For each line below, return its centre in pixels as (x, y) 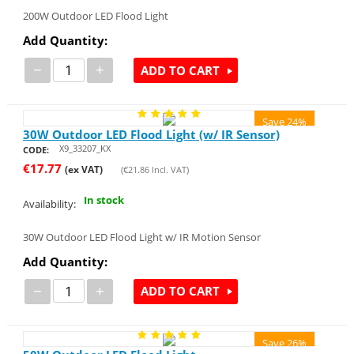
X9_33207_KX (85, 148)
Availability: (49, 203)
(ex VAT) (83, 169)
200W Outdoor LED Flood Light (95, 16)
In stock (104, 200)
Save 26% (285, 343)
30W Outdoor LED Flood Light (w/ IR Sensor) (151, 134)
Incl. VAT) (169, 169)
